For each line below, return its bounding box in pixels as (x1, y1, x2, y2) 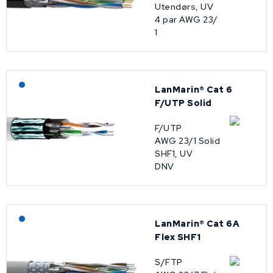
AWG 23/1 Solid (155, 135, 220, 146)
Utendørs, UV (155, 1, 213, 12)
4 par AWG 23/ (155, 14, 218, 25)
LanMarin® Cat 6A (155, 218, 239, 229)
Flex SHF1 (155, 232, 201, 243)
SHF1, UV (155, 148, 193, 159)
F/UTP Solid (155, 97, 212, 108)
